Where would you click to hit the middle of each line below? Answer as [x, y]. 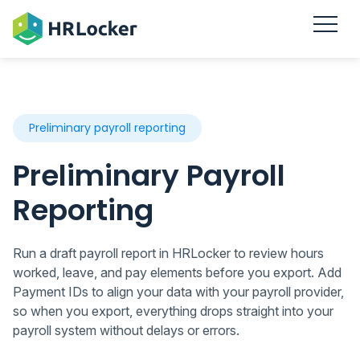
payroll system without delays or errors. [126, 331]
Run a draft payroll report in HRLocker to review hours [168, 254]
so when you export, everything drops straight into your [173, 311]
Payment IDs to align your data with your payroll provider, [178, 292]
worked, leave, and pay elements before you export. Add [177, 273]
